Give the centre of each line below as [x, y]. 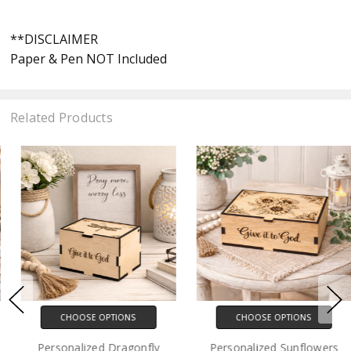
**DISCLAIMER [54, 39]
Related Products [61, 117]
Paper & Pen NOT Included [88, 58]
